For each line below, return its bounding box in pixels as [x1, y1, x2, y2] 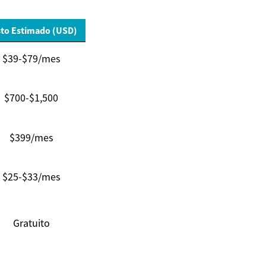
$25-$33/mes [2, 170, 61, 184]
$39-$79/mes [2, 52, 61, 66]
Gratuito [12, 216, 50, 230]
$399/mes [9, 131, 53, 145]
